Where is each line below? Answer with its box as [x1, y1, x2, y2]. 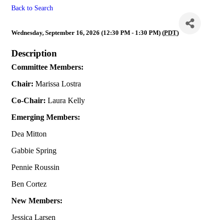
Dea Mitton [11, 130, 47, 138]
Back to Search [11, 4, 53, 12]
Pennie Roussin [11, 163, 59, 171]
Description [11, 48, 57, 58]
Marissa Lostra [35, 80, 81, 88]
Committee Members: [11, 63, 83, 71]
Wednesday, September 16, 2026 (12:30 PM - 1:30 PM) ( [11, 29, 164, 36]
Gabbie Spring [11, 146, 56, 155]
